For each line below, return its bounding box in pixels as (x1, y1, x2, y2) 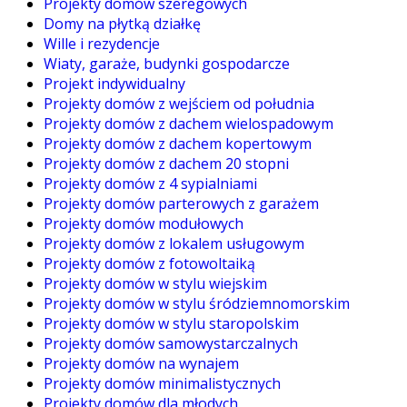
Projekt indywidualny (44, 74, 185, 94)
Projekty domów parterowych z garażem (44, 194, 319, 214)
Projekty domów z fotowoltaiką (44, 253, 255, 274)
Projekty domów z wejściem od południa (44, 94, 314, 114)
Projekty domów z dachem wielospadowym (44, 114, 333, 134)
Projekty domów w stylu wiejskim (44, 273, 267, 294)
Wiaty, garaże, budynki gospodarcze (44, 54, 290, 74)
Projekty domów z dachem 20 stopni (44, 154, 289, 174)
